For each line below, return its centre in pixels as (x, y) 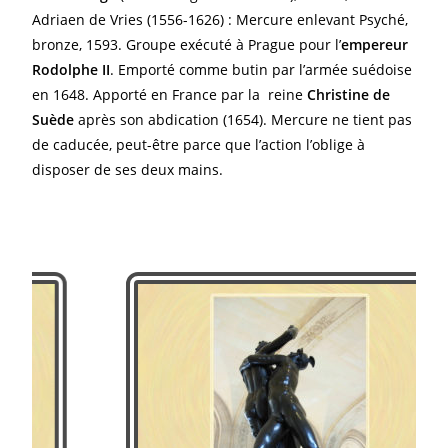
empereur (375, 44)
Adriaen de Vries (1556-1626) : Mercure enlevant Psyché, (220, 19)
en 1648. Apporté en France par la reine (170, 94)
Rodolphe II (71, 69)
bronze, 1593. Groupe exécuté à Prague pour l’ (187, 44)
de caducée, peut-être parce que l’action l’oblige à (199, 144)
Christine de (349, 94)
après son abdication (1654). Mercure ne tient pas (243, 119)
